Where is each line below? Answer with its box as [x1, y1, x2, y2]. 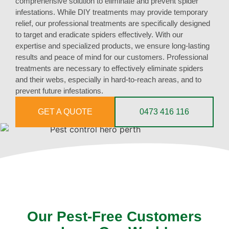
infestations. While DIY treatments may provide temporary [15, 8, 208, 17]
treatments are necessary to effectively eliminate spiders [15, 64, 203, 73]
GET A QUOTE [37, 107, 93, 117]
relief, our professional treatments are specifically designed [15, 19, 210, 28]
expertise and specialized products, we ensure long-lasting [15, 41, 210, 51]
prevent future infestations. [15, 86, 103, 96]
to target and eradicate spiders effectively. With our [15, 30, 183, 39]
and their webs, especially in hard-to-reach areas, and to [15, 75, 201, 84]
